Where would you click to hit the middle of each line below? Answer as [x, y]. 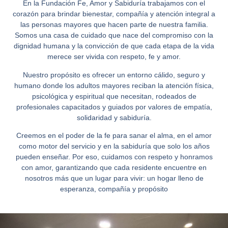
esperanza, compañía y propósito [114, 189]
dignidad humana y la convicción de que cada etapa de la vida [114, 46]
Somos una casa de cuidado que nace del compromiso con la [114, 35]
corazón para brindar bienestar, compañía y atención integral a [114, 14]
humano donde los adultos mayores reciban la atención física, [114, 85]
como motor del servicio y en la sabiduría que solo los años [114, 146]
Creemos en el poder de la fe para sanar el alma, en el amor [114, 136]
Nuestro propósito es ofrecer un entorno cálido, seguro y [114, 75]
